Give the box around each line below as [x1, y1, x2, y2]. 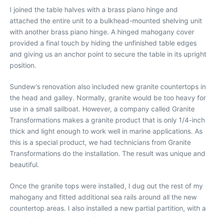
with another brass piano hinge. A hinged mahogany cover [10, 27, 194, 36]
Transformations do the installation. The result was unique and [10, 149, 205, 157]
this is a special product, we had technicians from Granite [10, 138, 191, 146]
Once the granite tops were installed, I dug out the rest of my [10, 181, 203, 190]
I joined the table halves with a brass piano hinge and [10, 5, 178, 14]
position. [10, 61, 36, 69]
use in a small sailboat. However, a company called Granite [10, 104, 195, 113]
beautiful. [10, 160, 39, 169]
